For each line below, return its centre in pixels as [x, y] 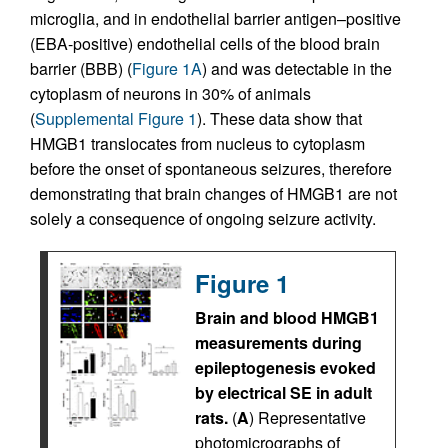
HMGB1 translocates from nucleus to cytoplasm [197, 144]
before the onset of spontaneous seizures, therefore [211, 169]
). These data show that [279, 119]
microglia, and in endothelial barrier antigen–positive [215, 19]
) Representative [307, 418]
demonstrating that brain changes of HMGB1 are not [213, 194]
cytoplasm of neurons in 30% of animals [170, 94]
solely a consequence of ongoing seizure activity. [203, 219]
